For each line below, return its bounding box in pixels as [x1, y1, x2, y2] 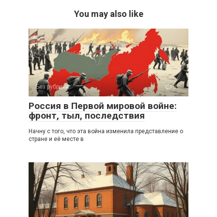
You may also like [74, 8, 143, 19]
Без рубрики [36, 83, 69, 90]
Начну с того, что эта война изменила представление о [29, 127, 183, 135]
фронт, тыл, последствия [29, 109, 145, 121]
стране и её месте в [29, 135, 84, 142]
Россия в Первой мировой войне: [29, 100, 177, 111]
